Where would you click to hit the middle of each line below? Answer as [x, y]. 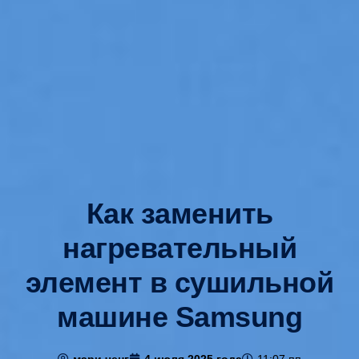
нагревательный [179, 248]
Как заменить [179, 214]
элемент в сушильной [179, 283]
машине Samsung [179, 317]
